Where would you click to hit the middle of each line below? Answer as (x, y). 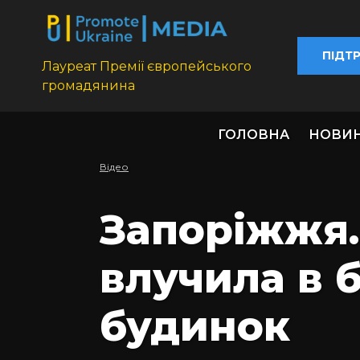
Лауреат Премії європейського (147, 67)
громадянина (88, 86)
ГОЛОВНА (254, 135)
